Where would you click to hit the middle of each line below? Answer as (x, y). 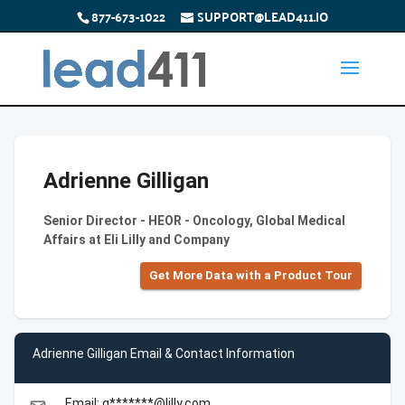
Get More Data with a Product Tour (251, 275)
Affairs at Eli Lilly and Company (137, 240)
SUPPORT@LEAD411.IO (262, 16)
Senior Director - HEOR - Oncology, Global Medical (194, 221)
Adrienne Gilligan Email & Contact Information (164, 353)
